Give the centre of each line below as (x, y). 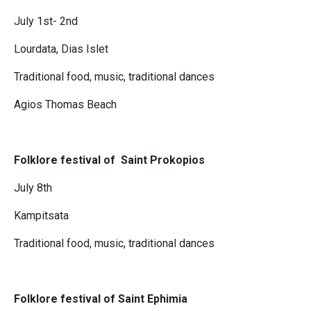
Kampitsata (41, 216)
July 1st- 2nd (46, 22)
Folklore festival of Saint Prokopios (109, 160)
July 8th (33, 188)
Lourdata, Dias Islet (61, 49)
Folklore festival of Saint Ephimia (101, 299)
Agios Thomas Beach (65, 105)
